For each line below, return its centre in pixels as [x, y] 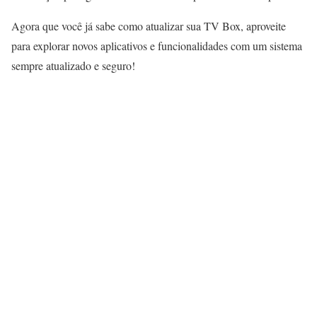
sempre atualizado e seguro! [73, 65]
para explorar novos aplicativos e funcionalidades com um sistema [157, 45]
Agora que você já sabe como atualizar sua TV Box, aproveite [149, 25]
